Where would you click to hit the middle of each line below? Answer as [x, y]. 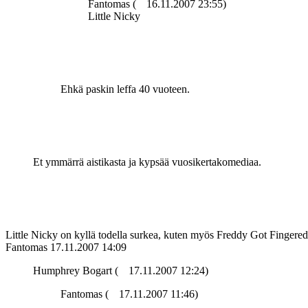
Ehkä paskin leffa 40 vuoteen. [125, 89]
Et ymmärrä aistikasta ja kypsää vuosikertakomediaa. [147, 162]
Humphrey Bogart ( [76, 271]
